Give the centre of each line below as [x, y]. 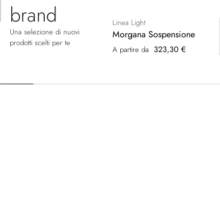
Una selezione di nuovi [45, 32]
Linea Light [129, 22]
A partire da [131, 49]
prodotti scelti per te [40, 42]
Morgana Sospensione [154, 34]
